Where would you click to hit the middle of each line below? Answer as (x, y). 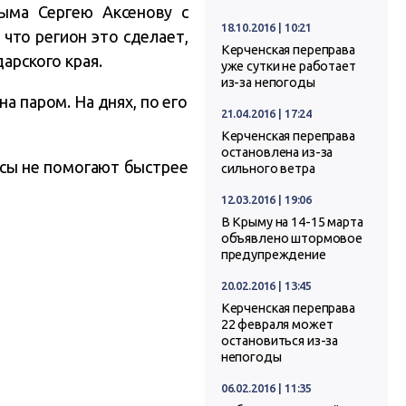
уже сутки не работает (288, 67)
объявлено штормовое (292, 239)
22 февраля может (277, 325)
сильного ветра (268, 169)
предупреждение (273, 255)
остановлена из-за (277, 153)
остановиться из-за (280, 341)
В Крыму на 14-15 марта (292, 222)
